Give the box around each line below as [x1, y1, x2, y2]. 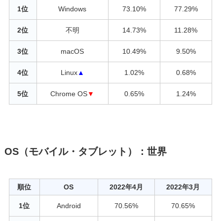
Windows [58, 4, 87, 13]
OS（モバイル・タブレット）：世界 [4, 146, 167, 157]
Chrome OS [50, 89, 88, 98]
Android [56, 202, 81, 210]
